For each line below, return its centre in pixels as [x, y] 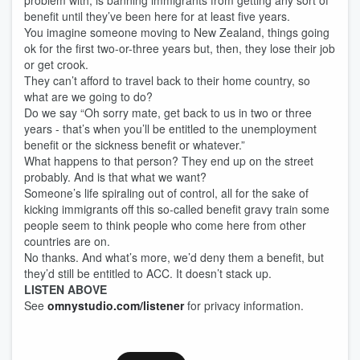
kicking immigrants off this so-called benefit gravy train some [177, 209]
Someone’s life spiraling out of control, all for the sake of [166, 193]
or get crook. [58, 64]
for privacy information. [244, 305]
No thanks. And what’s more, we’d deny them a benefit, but [174, 257]
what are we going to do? [90, 96]
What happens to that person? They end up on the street [169, 161]
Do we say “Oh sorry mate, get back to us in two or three [168, 112]
